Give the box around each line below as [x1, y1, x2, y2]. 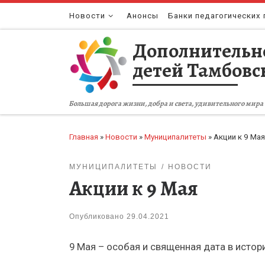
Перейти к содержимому [16, 11, 114, 21]
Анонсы [127, 11, 159, 20]
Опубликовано [69, 212, 127, 221]
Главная [69, 132, 98, 141]
